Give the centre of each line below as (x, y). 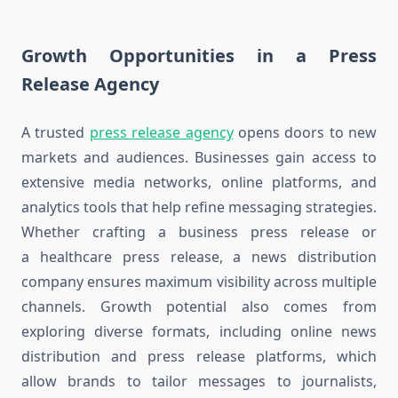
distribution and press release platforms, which (199, 357)
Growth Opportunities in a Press (199, 56)
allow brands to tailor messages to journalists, (199, 382)
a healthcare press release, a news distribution (199, 257)
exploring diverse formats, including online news (199, 332)
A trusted (56, 133)
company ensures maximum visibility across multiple (199, 282)
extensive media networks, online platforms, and (199, 183)
